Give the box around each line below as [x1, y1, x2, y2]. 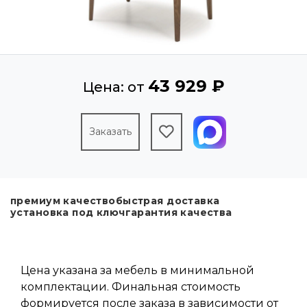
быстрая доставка [115, 195, 220, 208]
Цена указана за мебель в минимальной [21, 264, 254, 278]
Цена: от [82, 79, 148, 96]
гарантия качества [125, 206, 232, 219]
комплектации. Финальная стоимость [21, 280, 241, 294]
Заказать [89, 125, 132, 138]
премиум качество [10, 195, 116, 208]
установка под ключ [10, 206, 125, 219]
